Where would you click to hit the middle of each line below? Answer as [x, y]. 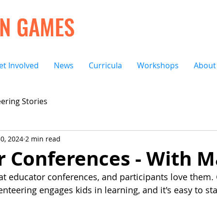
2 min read [43, 139]
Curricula [105, 65]
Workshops [158, 65]
